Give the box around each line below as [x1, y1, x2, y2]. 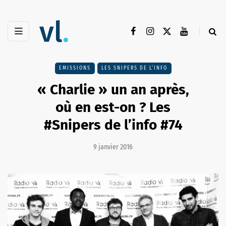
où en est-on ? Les [55, 99, 171, 116]
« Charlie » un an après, [37, 81, 189, 98]
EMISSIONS [59, 65, 91, 72]
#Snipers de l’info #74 [43, 117, 183, 134]
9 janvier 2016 [93, 143, 133, 152]
